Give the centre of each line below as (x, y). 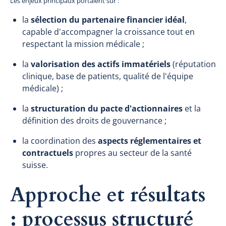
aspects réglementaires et (150, 140)
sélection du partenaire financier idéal (108, 19)
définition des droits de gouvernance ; (94, 120)
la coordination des (60, 140)
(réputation (193, 64)
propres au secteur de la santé (132, 153)
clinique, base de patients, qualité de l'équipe (108, 76)
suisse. (35, 165)
